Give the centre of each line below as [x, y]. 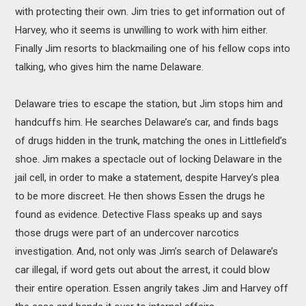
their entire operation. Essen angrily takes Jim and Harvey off [152, 289]
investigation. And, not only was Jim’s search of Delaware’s [147, 252]
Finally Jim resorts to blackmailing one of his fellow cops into [153, 49]
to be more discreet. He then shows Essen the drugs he [140, 196]
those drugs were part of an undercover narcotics [127, 233]
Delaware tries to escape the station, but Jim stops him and [149, 104]
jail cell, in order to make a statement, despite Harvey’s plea [148, 178]
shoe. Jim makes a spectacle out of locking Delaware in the [149, 159]
